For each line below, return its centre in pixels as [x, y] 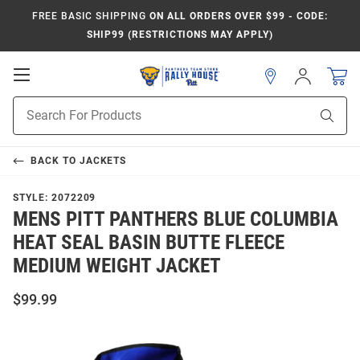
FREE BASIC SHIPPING [89, 16]
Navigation [65, 106]
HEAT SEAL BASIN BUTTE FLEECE [149, 242]
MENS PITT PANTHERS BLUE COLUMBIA [176, 219]
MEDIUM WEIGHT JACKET [117, 266]
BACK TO [55, 161]
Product [33, 104]
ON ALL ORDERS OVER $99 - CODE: [237, 16]
